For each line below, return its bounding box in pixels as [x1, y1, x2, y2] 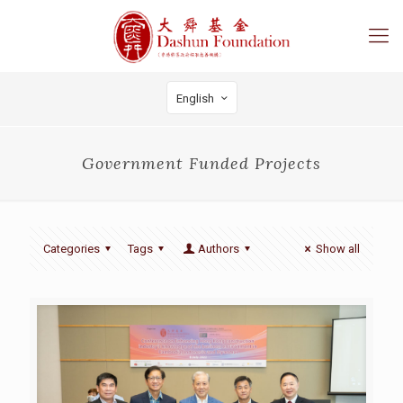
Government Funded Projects [82, 153, 321, 174]
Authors [197, 242, 239, 255]
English [175, 92, 214, 105]
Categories [43, 242, 100, 255]
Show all [316, 242, 360, 255]
